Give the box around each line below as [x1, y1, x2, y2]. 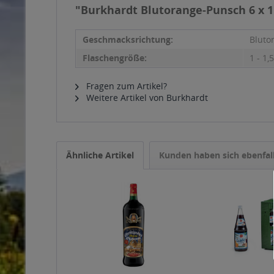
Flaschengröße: [83, 52, 147, 64]
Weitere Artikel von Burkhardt [84, 92, 208, 103]
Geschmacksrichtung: [83, 34, 173, 45]
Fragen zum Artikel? [84, 80, 167, 92]
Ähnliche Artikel [66, 149, 134, 161]
